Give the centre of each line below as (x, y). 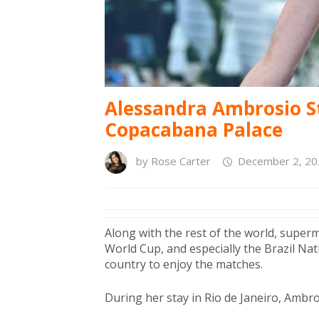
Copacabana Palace (194, 130)
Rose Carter (181, 161)
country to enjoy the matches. (184, 264)
